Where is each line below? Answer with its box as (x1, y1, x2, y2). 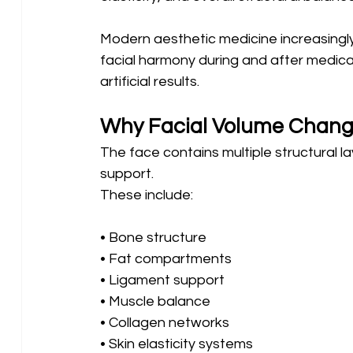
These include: (99, 187, 193, 203)
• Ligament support (99, 272, 228, 288)
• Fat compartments (99, 251, 235, 266)
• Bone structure (99, 229, 210, 245)
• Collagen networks (99, 314, 232, 330)
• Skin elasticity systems (99, 336, 253, 351)
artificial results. (99, 73, 199, 89)
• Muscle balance (99, 293, 214, 309)
